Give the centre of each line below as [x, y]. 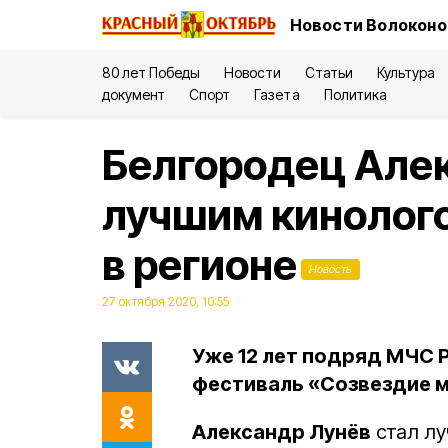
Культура [405, 72]
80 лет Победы [151, 72]
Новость [330, 269]
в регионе [199, 264]
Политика [355, 94]
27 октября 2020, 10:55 [165, 301]
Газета [277, 94]
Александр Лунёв [281, 432]
